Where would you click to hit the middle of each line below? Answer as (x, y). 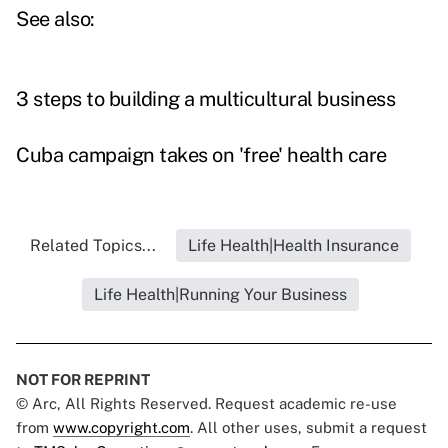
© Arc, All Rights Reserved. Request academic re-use (206, 404)
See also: (55, 19)
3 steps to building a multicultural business (205, 99)
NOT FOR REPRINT (83, 380)
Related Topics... (92, 246)
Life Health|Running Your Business (220, 295)
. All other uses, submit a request (308, 428)
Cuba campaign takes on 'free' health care (201, 155)
